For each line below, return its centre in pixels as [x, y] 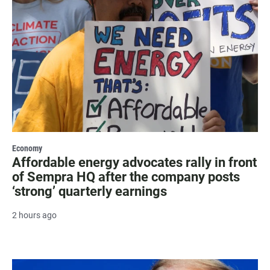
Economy [27, 149]
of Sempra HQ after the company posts [126, 177]
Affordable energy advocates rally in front [134, 163]
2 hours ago [34, 215]
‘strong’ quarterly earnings [89, 192]
